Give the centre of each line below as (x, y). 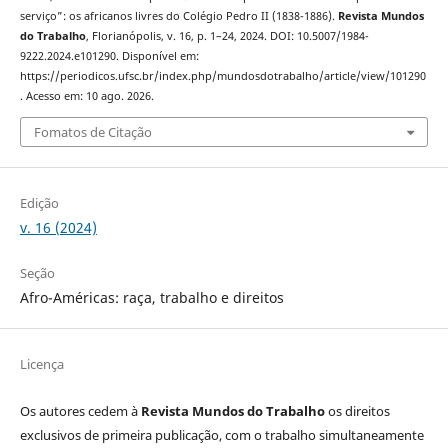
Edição (39, 202)
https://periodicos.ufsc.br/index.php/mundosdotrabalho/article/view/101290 (222, 76)
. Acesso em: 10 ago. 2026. (86, 96)
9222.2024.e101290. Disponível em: (109, 56)
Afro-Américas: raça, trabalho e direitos (151, 297)
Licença (41, 364)
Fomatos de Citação (92, 131)
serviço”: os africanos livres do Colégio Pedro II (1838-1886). (178, 16)
